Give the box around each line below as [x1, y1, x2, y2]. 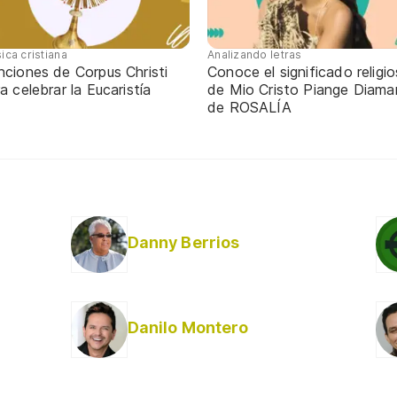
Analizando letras [207, 47, 302, 61]
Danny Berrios [127, 232, 240, 252]
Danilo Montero [127, 317, 249, 337]
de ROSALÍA [207, 97, 292, 116]
